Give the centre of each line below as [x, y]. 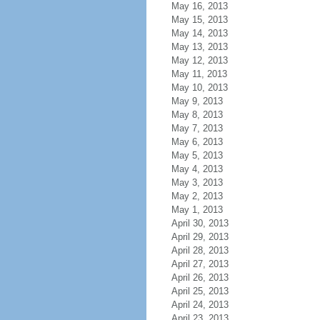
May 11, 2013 [199, 74]
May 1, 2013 [197, 210]
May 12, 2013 [199, 60]
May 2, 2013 [197, 196]
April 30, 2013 [200, 223]
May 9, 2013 [197, 101]
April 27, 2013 [200, 264]
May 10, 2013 [199, 87]
